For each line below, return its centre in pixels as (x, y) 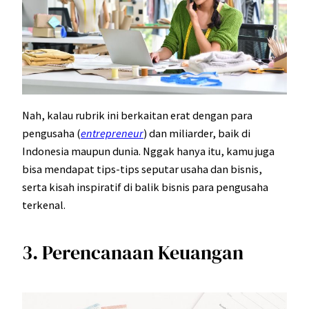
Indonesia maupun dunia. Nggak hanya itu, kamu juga (148, 151)
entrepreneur (112, 133)
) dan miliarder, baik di (197, 133)
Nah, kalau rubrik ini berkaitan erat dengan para (137, 115)
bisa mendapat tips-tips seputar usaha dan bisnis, (142, 169)
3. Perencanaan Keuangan (133, 253)
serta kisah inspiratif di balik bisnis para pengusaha (145, 187)
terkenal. (44, 205)
